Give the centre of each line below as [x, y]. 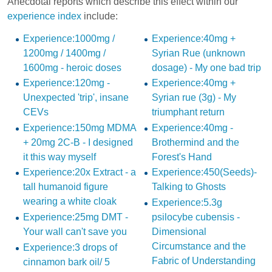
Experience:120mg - [66, 83]
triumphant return [188, 112]
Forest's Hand [182, 157]
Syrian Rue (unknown [198, 53]
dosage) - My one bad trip [206, 67]
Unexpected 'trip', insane [76, 98]
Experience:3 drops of [70, 247]
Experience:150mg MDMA [79, 127]
